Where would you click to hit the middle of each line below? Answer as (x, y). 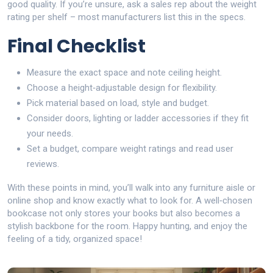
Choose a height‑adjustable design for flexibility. (122, 88)
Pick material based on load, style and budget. (118, 103)
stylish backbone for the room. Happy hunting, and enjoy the (127, 226)
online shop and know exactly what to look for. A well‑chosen (130, 200)
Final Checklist (76, 46)
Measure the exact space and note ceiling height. (124, 73)
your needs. (50, 133)
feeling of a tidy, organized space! (75, 239)
